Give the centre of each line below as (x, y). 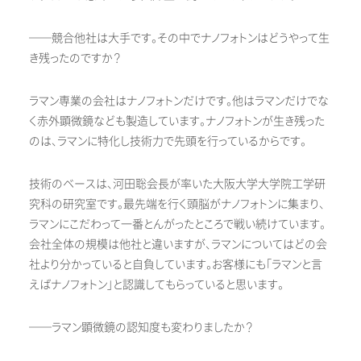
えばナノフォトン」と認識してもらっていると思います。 (156, 285)
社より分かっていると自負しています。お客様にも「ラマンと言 (176, 265)
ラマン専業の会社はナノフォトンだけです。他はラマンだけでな (179, 102)
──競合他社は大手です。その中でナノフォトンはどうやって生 (179, 39)
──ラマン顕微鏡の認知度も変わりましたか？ (141, 328)
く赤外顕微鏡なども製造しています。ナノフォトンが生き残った (177, 122)
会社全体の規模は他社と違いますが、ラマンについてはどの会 (178, 245)
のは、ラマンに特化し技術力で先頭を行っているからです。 (168, 142)
